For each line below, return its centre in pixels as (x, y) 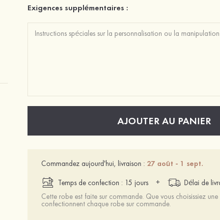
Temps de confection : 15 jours (103, 183)
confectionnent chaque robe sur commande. (106, 204)
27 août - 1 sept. (175, 164)
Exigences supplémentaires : (78, 8)
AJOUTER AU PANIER (164, 121)
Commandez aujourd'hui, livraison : (93, 164)
